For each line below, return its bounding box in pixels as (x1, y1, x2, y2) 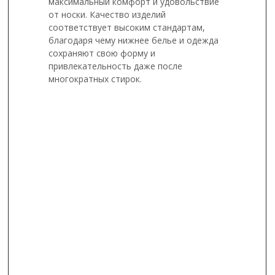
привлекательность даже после (48, 60, 182, 72)
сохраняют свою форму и (48, 47, 155, 59)
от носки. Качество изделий (48, 9, 166, 20)
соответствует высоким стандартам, (48, 21, 205, 33)
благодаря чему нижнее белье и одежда (48, 34, 219, 46)
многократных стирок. (48, 73, 142, 85)
